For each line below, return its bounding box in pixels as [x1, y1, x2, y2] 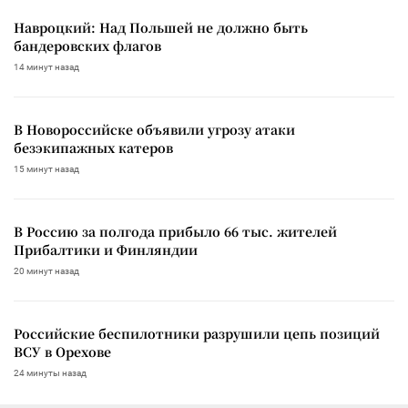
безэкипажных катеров [14, 138, 173, 157]
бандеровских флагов [14, 36, 161, 55]
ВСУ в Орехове [14, 342, 111, 361]
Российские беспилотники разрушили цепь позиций [14, 323, 380, 342]
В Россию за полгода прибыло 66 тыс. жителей [14, 221, 337, 240]
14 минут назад [14, 61, 79, 72]
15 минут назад [14, 163, 79, 174]
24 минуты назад [14, 367, 87, 378]
